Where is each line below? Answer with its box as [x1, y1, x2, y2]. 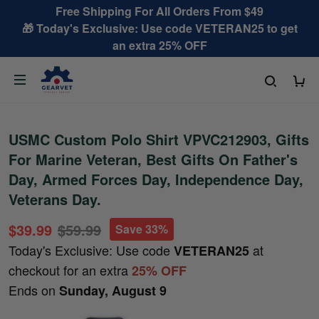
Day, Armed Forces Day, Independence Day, [9, 169, 303, 189]
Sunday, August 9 [59, 281, 167, 300]
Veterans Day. [9, 189, 101, 209]
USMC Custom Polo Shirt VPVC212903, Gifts [9, 129, 309, 150]
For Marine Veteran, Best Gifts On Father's [9, 149, 298, 169]
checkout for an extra [9, 261, 132, 279]
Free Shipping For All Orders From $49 [56, 3, 263, 19]
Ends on [9, 281, 59, 299]
